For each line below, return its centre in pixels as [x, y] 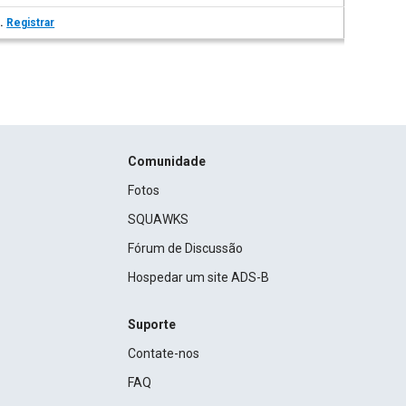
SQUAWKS [158, 219]
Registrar [31, 23]
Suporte [151, 324]
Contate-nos [163, 353]
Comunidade [166, 161]
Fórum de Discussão [185, 248]
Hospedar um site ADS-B [198, 277]
